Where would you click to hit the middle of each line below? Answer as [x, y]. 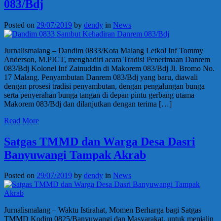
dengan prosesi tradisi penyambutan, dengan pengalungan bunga [104, 86]
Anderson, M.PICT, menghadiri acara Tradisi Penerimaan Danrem [107, 59]
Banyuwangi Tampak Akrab [75, 155]
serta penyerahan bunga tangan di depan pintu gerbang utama [99, 95]
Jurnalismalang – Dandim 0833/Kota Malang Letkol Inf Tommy [104, 50]
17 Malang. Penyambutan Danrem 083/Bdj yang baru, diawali [101, 77]
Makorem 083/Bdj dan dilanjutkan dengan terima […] [88, 104]
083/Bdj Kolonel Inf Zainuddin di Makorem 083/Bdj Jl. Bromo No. [109, 68]
